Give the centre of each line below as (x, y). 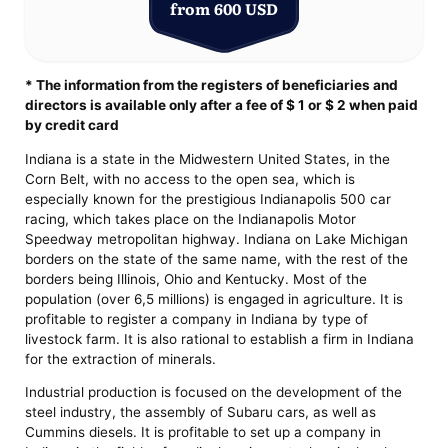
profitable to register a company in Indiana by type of (197, 318)
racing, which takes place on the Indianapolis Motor (191, 218)
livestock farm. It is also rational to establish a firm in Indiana (220, 338)
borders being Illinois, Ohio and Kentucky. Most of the (196, 278)
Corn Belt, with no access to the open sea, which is (190, 178)
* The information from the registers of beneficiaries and (212, 84)
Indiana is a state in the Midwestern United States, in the (208, 158)
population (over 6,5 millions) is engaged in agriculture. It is (214, 298)
